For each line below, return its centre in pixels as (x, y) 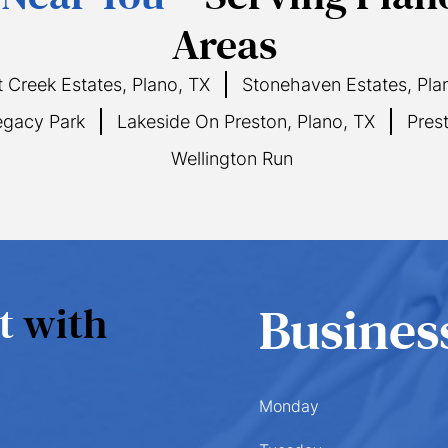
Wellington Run (231, 158)
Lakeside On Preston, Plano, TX (245, 121)
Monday (289, 406)
